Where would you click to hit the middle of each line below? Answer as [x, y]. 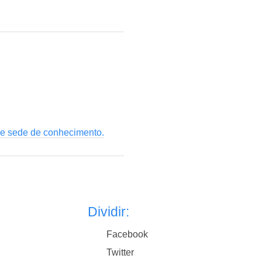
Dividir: [109, 212]
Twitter [120, 252]
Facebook [127, 235]
